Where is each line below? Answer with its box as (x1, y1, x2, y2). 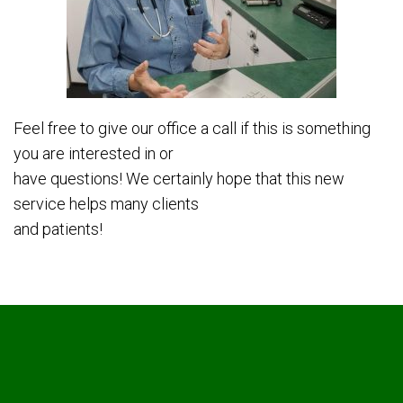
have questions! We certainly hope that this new (13, 169, 345, 189)
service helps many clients (13, 194, 199, 214)
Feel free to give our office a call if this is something (13, 119, 371, 139)
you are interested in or (13, 144, 174, 164)
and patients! (13, 219, 103, 239)
